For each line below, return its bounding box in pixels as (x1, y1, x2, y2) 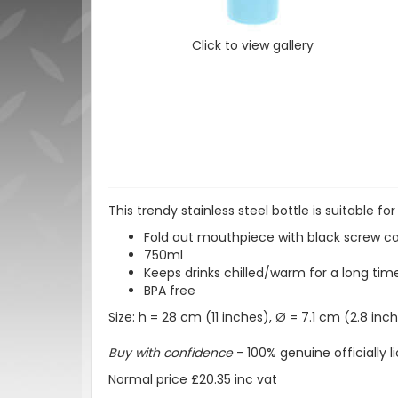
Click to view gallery (192, 36, 314, 54)
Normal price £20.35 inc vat (108, 370, 277, 389)
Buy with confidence (108, 344, 233, 362)
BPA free (144, 282, 195, 300)
